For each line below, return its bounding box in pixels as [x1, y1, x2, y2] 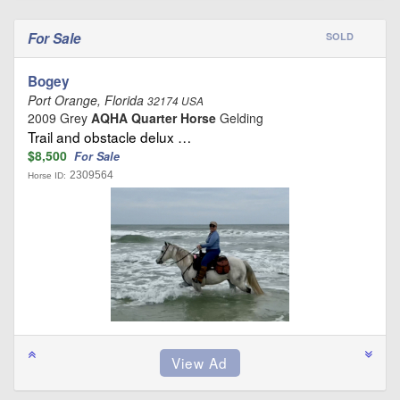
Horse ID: [28, 170, 66, 180]
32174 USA [147, 93, 204, 108]
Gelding [216, 108, 263, 127]
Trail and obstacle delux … [28, 126, 191, 146]
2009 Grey [28, 108, 91, 127]
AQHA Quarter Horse [91, 108, 216, 127]
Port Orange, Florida [28, 90, 147, 109]
